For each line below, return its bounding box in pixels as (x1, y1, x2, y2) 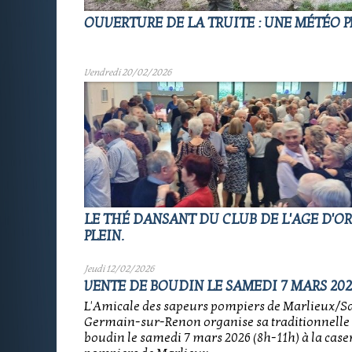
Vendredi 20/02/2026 (84, 67, 172, 78)
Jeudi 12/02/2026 (84, 263, 155, 274)
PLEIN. (84, 228, 124, 244)
